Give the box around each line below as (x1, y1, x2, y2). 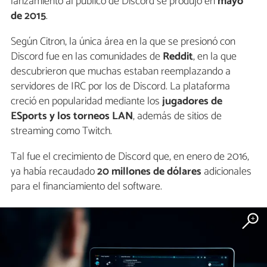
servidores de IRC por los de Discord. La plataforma (11, 77, 230, 96)
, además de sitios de (133, 107, 222, 126)
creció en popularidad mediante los (11, 92, 162, 111)
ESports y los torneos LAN (11, 107, 133, 126)
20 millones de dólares (97, 163, 201, 181)
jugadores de (162, 92, 222, 111)
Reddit (163, 48, 193, 66)
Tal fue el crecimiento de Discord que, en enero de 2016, (11, 148, 249, 166)
